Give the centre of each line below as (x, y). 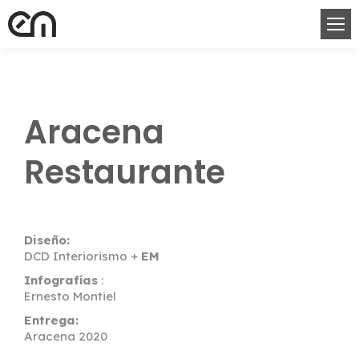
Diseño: (47, 240)
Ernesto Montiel (70, 296)
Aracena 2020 (66, 336)
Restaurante (125, 172)
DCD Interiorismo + (83, 256)
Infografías (61, 280)
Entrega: (51, 320)
